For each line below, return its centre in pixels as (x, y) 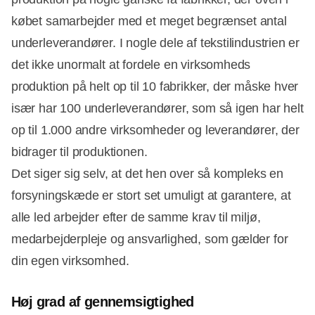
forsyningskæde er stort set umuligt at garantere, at (151, 196)
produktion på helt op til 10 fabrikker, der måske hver (155, 87)
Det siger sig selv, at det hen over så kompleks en (148, 174)
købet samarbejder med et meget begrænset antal (149, 21)
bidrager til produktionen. (79, 152)
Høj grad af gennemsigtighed (103, 302)
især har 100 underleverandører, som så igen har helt (157, 109)
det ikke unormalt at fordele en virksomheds (131, 65)
